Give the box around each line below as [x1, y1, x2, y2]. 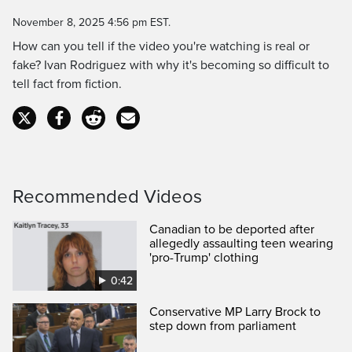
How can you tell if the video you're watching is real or [13, 38, 310, 54]
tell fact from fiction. [13, 76, 122, 92]
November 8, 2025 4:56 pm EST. [13, 16, 170, 29]
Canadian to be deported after [149, 222, 315, 237]
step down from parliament [149, 318, 297, 335]
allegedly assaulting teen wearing [149, 236, 334, 251]
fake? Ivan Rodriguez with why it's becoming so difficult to [13, 57, 329, 73]
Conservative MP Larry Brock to [149, 304, 321, 321]
